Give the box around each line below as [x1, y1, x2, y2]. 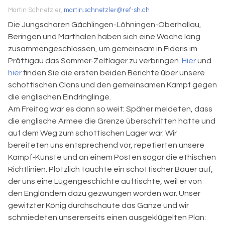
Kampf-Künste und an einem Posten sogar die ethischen [8, 153, 216, 161]
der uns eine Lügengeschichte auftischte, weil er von [8, 177, 202, 185]
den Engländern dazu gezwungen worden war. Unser [8, 189, 200, 197]
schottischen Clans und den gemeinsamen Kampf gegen [8, 80, 217, 89]
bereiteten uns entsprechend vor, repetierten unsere [8, 141, 204, 149]
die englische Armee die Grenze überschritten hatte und [8, 117, 215, 125]
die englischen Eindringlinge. [8, 92, 111, 101]
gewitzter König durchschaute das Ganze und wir [8, 201, 189, 209]
